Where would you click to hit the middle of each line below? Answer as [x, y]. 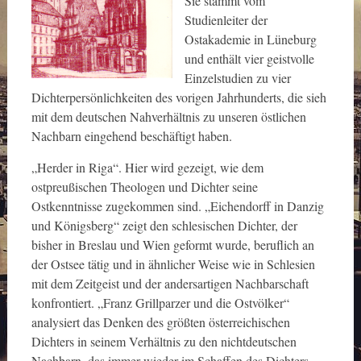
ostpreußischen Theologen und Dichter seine [144, 187]
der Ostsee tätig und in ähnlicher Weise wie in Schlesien [173, 264]
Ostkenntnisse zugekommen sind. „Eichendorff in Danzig [177, 206]
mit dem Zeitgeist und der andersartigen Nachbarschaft [170, 283]
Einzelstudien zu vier [237, 78]
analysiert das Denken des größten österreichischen [160, 322]
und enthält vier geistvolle [249, 58]
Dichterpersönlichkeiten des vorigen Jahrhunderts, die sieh [178, 97]
